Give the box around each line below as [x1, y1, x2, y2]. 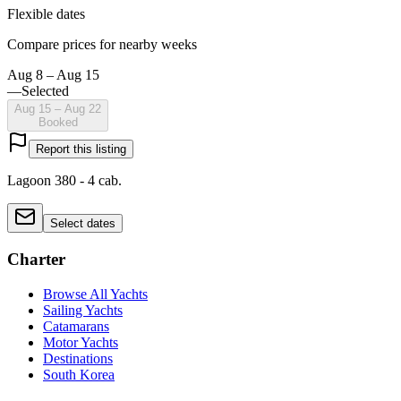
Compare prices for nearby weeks [7, 37, 197, 53]
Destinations [43, 350, 113, 366]
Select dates [50, 217, 115, 231]
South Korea [43, 366, 115, 382]
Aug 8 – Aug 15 [7, 67, 99, 83]
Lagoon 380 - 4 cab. [7, 173, 122, 189]
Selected [21, 83, 69, 99]
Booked [38, 115, 78, 130]
